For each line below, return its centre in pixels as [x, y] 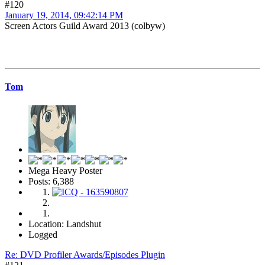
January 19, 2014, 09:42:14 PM [64, 15]
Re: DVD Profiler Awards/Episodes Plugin [85, 254]
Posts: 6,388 [51, 181]
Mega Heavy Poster [65, 170]
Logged [43, 234]
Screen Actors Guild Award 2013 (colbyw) [85, 26]
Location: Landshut [65, 224]
